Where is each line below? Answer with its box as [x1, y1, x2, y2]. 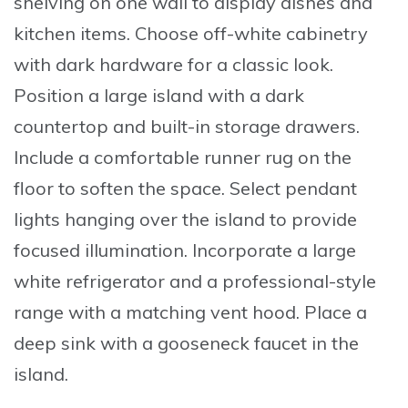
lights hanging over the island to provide [14, 207, 357, 230]
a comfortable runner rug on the [74, 145, 352, 168]
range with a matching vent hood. [14, 300, 304, 323]
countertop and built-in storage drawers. [14, 114, 360, 138]
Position [14, 83, 84, 107]
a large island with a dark [84, 83, 304, 107]
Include [14, 145, 74, 168]
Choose [135, 21, 199, 45]
